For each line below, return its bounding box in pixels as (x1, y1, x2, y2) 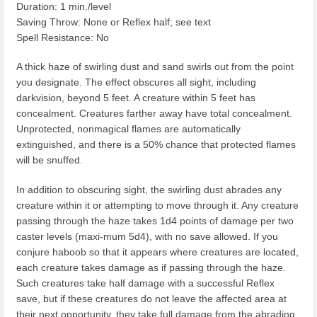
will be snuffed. (16, 154, 83, 166)
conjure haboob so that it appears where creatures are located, (16, 246, 299, 258)
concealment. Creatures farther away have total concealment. (16, 108, 292, 120)
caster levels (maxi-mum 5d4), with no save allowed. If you (16, 230, 278, 242)
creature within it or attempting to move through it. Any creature (16, 199, 299, 211)
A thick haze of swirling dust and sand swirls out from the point (16, 61, 294, 73)
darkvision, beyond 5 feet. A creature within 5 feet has (16, 92, 255, 104)
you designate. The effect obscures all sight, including (16, 76, 256, 88)
